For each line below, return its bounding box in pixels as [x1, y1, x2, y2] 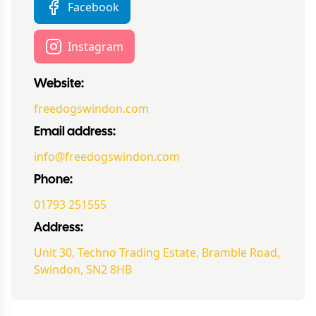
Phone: [34, 174, 73, 187]
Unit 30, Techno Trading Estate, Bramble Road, [34, 245, 280, 261]
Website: [34, 78, 84, 91]
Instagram [68, 39, 123, 55]
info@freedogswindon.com [34, 149, 180, 165]
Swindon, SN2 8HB [34, 262, 132, 278]
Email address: [34, 126, 116, 139]
